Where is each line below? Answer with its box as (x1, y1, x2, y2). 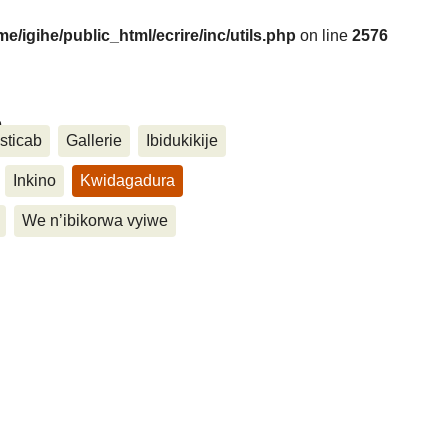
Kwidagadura (80, 171, 175, 189)
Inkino (13, 171, 56, 189)
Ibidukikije (146, 131, 218, 149)
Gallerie (66, 131, 122, 149)
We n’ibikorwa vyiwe (22, 211, 168, 229)
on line (295, 27, 352, 44)
